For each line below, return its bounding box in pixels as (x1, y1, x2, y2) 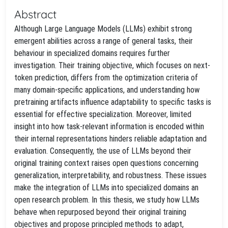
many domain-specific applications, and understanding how (14, 85, 199, 95)
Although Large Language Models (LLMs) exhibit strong (14, 24, 192, 34)
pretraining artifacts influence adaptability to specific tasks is (14, 97, 211, 107)
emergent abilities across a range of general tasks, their (14, 36, 193, 46)
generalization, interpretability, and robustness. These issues (14, 170, 207, 180)
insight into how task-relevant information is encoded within (14, 122, 204, 131)
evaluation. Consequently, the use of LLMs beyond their (14, 146, 191, 156)
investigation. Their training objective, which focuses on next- (14, 61, 210, 70)
